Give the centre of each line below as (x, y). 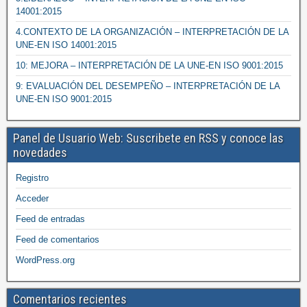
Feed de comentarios (58, 240)
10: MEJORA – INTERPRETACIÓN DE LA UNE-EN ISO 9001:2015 (149, 65)
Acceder (32, 198)
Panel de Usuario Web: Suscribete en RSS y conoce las (148, 138)
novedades (40, 152)
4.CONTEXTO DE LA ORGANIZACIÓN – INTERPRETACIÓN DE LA (152, 32)
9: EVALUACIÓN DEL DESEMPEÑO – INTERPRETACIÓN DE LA (148, 86)
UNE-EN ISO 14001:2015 (66, 45)
